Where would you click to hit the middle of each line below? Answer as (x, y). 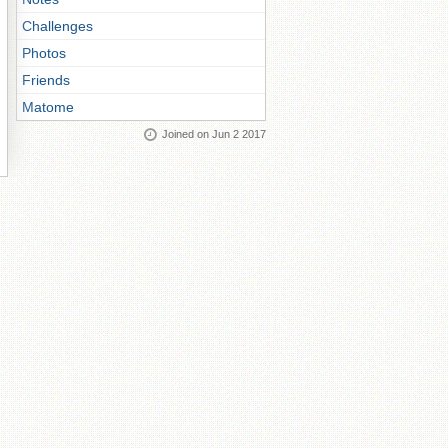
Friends (46, 80)
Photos (44, 53)
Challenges (57, 26)
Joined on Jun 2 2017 (214, 134)
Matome (48, 107)
